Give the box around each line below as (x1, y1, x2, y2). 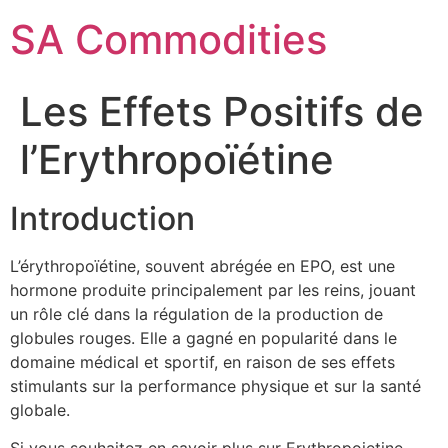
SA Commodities (10, 15, 327, 64)
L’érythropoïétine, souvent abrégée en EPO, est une (10, 256, 395, 276)
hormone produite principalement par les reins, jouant (10, 280, 416, 300)
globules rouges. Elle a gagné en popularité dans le (10, 328, 397, 348)
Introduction (10, 199, 195, 238)
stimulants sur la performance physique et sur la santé (10, 376, 421, 396)
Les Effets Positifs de (20, 87, 424, 136)
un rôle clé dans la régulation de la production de (10, 304, 383, 324)
